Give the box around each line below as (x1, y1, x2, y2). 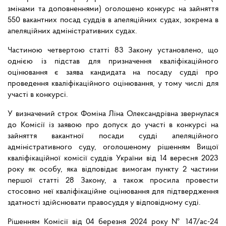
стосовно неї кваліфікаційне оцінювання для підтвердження (8, 188, 218, 196)
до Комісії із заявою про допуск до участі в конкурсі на (8, 121, 218, 130)
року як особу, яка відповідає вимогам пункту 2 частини (8, 165, 218, 174)
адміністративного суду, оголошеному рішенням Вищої (8, 143, 218, 152)
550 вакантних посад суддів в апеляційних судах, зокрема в (8, 16, 218, 25)
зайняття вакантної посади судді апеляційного (8, 132, 218, 141)
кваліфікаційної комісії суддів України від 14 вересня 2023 (8, 154, 218, 163)
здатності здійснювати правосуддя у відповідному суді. (8, 199, 201, 207)
